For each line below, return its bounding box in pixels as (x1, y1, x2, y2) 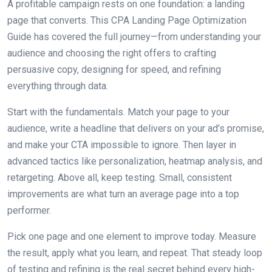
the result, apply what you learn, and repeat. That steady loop (7, 247, 262, 259)
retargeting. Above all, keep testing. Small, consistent (7, 172, 232, 183)
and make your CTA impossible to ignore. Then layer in (7, 139, 236, 151)
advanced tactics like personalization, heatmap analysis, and (7, 155, 262, 167)
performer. (7, 205, 51, 216)
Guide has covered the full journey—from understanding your (7, 31, 261, 42)
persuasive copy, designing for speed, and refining (7, 64, 221, 75)
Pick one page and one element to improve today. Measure (7, 231, 256, 242)
